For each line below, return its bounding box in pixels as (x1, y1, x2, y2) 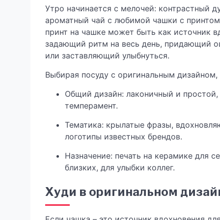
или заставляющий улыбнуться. (45, 51, 169, 60)
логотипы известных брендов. (65, 132, 182, 141)
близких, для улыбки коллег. (65, 163, 175, 172)
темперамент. (65, 101, 118, 110)
